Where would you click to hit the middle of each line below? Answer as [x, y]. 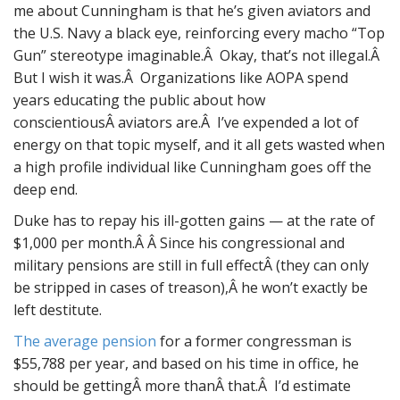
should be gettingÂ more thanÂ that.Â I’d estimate [182, 386]
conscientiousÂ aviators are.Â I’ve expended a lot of [186, 122]
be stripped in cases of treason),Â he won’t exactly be [191, 287]
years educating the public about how [139, 100]
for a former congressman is [254, 341]
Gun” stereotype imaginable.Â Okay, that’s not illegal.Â [198, 55]
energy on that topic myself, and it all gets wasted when [199, 145]
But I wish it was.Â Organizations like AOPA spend [181, 78]
